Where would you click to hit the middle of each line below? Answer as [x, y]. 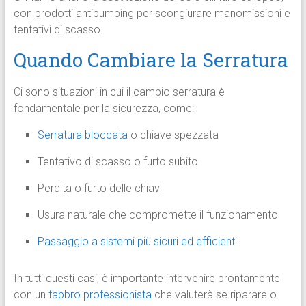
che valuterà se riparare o [214, 295]
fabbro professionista [100, 295]
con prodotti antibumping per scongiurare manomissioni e [152, 14]
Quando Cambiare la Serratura [151, 60]
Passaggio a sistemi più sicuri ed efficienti [137, 242]
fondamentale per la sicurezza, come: [103, 109]
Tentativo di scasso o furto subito [117, 162]
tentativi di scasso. [58, 30]
